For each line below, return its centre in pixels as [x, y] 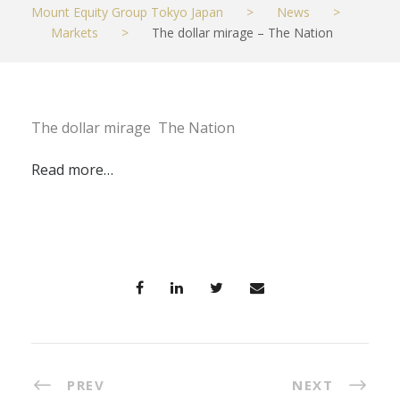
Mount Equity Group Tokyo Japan [127, 12]
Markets [75, 32]
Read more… [72, 169]
